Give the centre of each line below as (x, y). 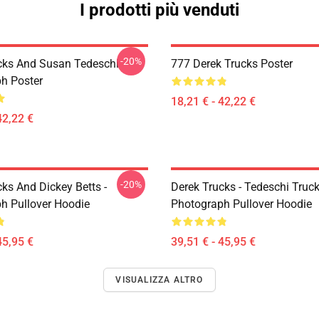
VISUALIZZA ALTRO (159, 280)
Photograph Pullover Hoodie (241, 204)
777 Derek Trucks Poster (232, 64)
